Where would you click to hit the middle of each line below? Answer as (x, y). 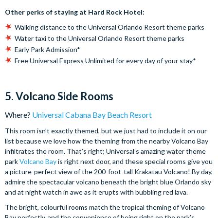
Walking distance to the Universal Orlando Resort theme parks (109, 27)
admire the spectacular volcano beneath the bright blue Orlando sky (108, 182)
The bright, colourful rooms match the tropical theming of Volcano (105, 207)
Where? (18, 114)
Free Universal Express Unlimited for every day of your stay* (105, 60)
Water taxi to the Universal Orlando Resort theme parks (100, 38)
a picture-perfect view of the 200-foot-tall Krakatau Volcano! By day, (109, 171)
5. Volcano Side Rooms (59, 96)
